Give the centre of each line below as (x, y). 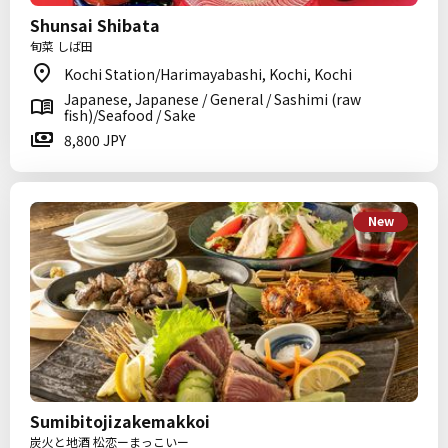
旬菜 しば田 (61, 45)
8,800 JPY (95, 140)
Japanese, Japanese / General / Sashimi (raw (212, 99)
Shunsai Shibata (95, 25)
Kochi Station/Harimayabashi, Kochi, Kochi (208, 74)
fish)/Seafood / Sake (130, 115)
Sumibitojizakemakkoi (120, 421)
